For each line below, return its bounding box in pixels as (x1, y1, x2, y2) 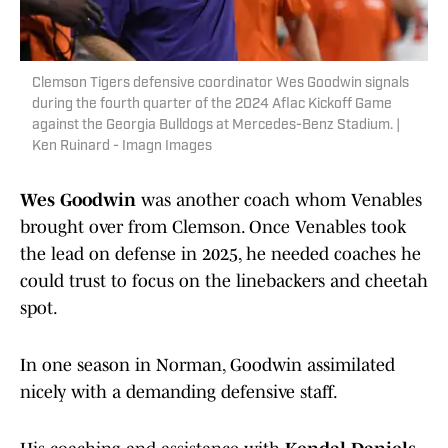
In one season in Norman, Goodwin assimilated (20, 355, 395, 376)
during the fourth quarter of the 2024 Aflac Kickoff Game (32, 97, 392, 113)
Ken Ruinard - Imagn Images (32, 139, 212, 155)
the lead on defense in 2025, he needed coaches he (20, 244, 421, 265)
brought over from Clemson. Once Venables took (20, 217, 406, 238)
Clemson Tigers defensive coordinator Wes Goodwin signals (32, 76, 409, 92)
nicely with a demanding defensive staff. (20, 382, 338, 403)
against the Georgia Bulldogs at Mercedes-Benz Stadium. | (32, 118, 400, 134)
